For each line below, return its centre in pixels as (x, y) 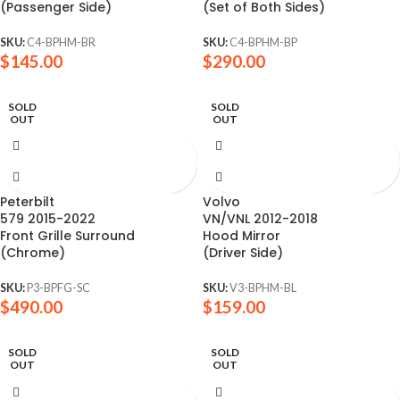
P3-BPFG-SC (58, 288)
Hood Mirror (242, 235)
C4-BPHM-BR (61, 42)
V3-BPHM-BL (263, 288)
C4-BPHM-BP (263, 42)
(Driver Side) (243, 252)
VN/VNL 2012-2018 (260, 218)
